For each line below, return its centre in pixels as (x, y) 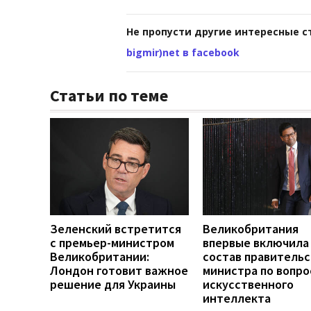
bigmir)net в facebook (183, 52)
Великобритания (251, 228)
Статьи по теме (109, 95)
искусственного (248, 284)
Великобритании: (100, 256)
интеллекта (237, 298)
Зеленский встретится (116, 228)
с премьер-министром (112, 242)
